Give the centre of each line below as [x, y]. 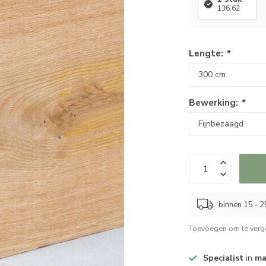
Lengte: [208, 53]
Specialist [224, 258]
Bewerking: [215, 102]
